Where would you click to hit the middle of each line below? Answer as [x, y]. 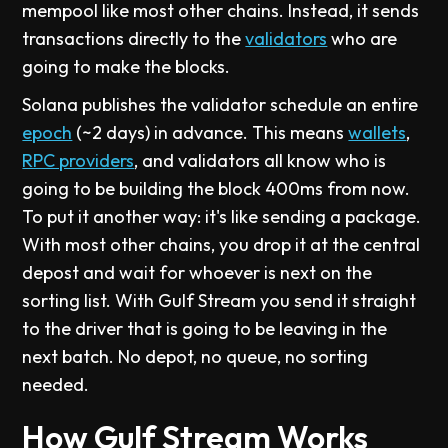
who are [362, 38]
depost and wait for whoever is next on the [197, 272]
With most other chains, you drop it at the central [221, 244]
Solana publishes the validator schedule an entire [220, 104]
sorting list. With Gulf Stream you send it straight [219, 300]
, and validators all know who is [260, 160]
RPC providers [78, 160]
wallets [377, 132]
